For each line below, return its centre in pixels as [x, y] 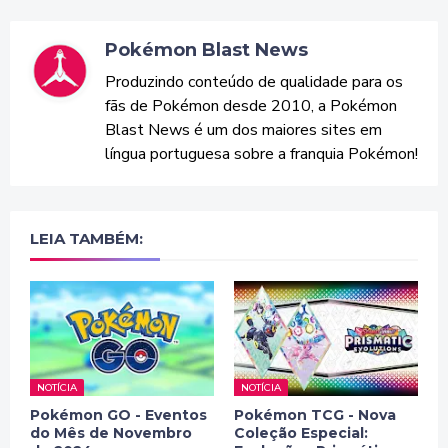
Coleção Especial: [301, 433]
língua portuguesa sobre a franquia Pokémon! [261, 154]
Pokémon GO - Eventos [118, 415]
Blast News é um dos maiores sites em [243, 130]
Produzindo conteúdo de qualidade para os [254, 82]
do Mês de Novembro [111, 433]
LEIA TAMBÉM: [86, 239]
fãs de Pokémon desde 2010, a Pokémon [251, 106]
